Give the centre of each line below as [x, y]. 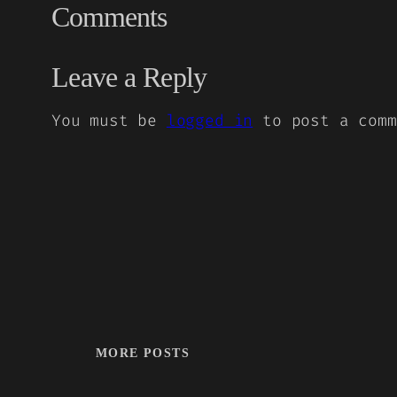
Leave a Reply [129, 77]
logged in [210, 120]
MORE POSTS [143, 354]
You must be [109, 120]
